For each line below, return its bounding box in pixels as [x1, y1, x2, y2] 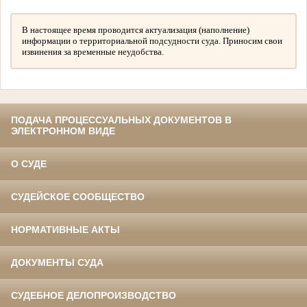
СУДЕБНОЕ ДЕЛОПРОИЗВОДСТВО [11, 290, 176, 302]
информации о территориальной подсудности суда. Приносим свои [22, 36, 282, 47]
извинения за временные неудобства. [22, 47, 164, 58]
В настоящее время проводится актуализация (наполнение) [22, 25, 249, 36]
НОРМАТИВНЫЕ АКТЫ [11, 224, 120, 236]
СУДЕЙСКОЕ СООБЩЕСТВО [11, 191, 145, 203]
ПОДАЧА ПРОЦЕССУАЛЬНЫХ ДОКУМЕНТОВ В [11, 114, 232, 126]
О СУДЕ [11, 158, 47, 170]
